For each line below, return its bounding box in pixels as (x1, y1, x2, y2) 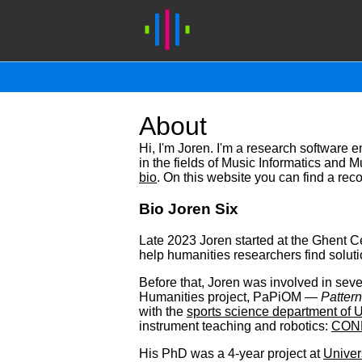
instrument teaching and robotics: (139, 318, 331, 333)
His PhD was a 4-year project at (139, 346, 323, 360)
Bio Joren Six (139, 200, 238, 217)
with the (139, 304, 187, 318)
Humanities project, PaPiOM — (139, 289, 321, 304)
